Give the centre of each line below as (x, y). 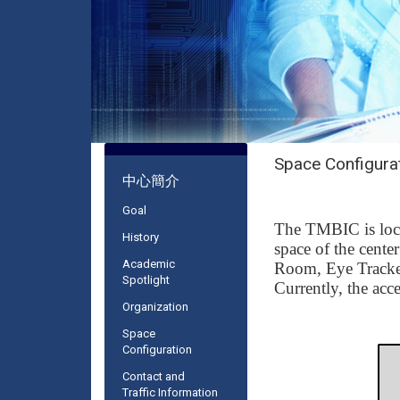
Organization (155, 307)
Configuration (157, 350)
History (141, 237)
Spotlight (146, 280)
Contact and (154, 377)
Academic (149, 264)
